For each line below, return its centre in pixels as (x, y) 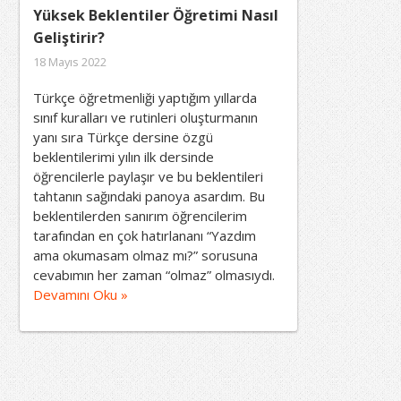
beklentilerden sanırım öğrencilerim (140, 216)
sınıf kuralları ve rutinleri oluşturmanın (145, 117)
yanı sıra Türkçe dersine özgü (123, 137)
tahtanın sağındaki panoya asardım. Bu (149, 196)
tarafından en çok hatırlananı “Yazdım (145, 235)
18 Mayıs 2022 (70, 62)
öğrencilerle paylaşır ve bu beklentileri (148, 176)
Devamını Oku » (81, 294)
